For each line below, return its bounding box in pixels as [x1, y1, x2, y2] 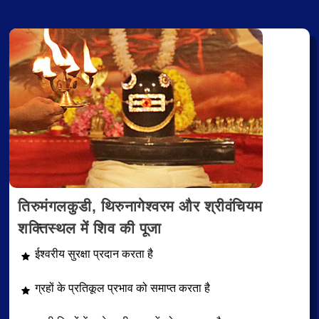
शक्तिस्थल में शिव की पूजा [18, 219, 162, 236]
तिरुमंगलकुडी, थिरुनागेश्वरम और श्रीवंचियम [18, 197, 263, 214]
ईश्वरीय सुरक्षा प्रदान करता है [35, 247, 153, 260]
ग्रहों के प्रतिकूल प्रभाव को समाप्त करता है [35, 282, 210, 295]
